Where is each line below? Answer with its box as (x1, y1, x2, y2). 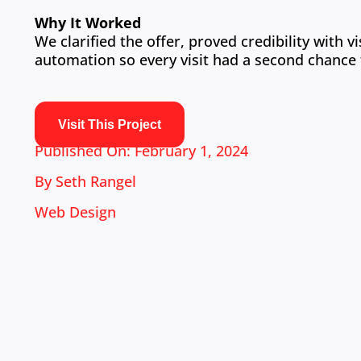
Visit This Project (58, 118, 162, 132)
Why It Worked (35, 13, 142, 33)
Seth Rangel (56, 172, 137, 192)
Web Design (35, 202, 117, 222)
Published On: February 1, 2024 (35, 141, 249, 161)
